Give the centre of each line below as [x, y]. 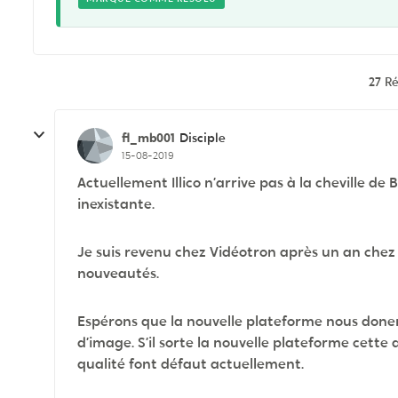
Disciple [203, 138]
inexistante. [116, 204]
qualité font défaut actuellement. [191, 364]
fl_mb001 [148, 137]
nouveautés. [118, 273]
